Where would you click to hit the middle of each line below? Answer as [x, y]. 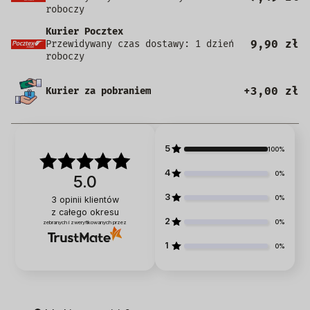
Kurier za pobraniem [98, 91]
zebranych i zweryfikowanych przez [85, 223]
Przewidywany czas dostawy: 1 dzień [140, 44]
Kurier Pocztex [84, 31]
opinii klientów [88, 200]
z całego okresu [85, 212]
